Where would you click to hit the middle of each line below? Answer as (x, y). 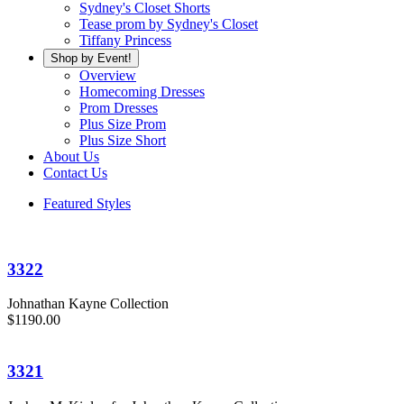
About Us (71, 156)
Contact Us (75, 173)
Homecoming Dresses (142, 92)
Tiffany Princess (125, 40)
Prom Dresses (119, 108)
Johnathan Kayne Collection (88, 304)
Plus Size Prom (123, 124)
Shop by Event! (91, 58)
